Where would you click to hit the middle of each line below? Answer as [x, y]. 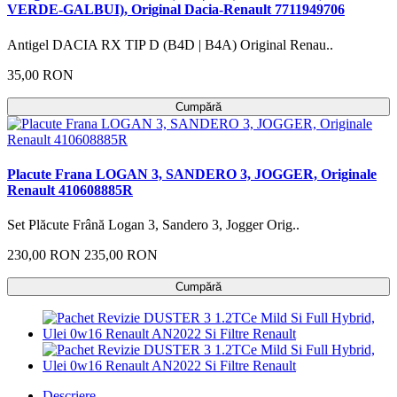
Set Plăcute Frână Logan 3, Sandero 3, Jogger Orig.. [153, 225]
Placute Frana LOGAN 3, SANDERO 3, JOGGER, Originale [192, 174]
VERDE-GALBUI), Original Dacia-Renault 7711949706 [176, 10]
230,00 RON [44, 255]
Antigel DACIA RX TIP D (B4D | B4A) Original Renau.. [170, 44]
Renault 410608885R [70, 190]
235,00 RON [121, 255]
